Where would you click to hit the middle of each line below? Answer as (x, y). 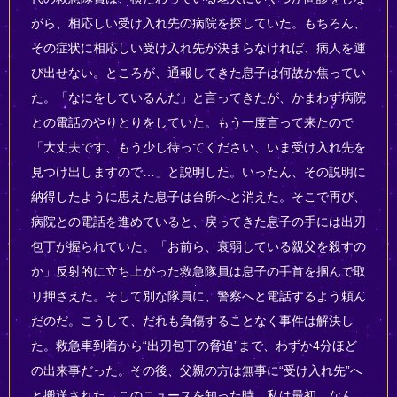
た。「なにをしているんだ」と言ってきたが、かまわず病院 (198, 98)
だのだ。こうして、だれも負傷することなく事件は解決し (192, 321)
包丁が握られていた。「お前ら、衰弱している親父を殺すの (198, 247)
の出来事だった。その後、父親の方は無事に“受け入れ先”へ (196, 371)
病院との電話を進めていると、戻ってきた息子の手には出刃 (198, 222)
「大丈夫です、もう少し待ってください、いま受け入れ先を (198, 148)
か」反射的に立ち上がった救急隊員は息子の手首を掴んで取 (198, 272)
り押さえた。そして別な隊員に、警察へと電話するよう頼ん (198, 296)
